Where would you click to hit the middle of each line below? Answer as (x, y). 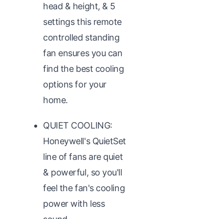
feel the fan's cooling (84, 188)
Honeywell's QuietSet (85, 141)
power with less (74, 203)
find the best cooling (84, 68)
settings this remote (83, 22)
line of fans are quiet (83, 156)
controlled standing (81, 37)
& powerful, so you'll (83, 172)
